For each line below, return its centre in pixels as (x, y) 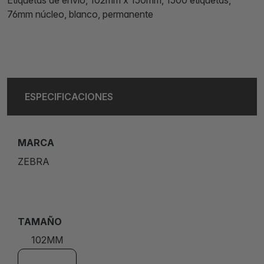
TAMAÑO (40, 221)
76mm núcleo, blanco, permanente (80, 14)
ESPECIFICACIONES (69, 96)
